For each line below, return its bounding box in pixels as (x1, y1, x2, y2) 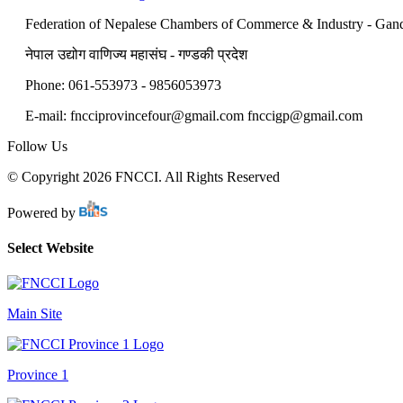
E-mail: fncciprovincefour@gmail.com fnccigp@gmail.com (25, 107, 363, 123)
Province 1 (7, 367, 68, 383)
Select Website (7, 239, 94, 255)
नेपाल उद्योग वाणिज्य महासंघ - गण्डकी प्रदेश (25, 46, 247, 62)
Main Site (7, 306, 62, 322)
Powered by (7, 204, 79, 220)
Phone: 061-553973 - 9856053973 (25, 76, 221, 93)
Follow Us (7, 138, 67, 154)
